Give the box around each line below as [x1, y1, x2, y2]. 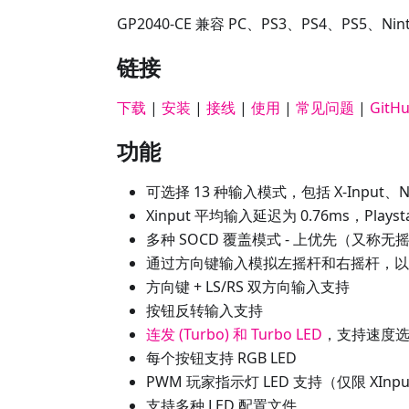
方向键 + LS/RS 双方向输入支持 [146, 277, 350, 297]
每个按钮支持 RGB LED [146, 348, 297, 368]
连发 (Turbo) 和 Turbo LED [146, 324, 322, 344]
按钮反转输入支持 [146, 300, 263, 320]
